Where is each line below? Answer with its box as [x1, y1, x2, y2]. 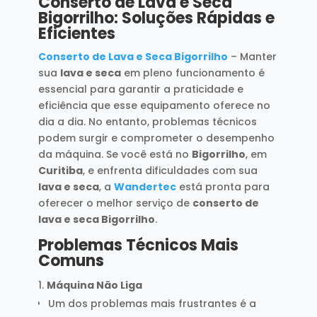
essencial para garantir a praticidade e [38, 81, 243, 96]
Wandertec [113, 179, 176, 194]
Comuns [38, 249, 104, 272]
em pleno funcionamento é [120, 65, 265, 80]
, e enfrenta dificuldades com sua [82, 163, 258, 178]
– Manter [227, 49, 277, 64]
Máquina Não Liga [46, 277, 142, 292]
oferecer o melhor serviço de [38, 195, 192, 210]
